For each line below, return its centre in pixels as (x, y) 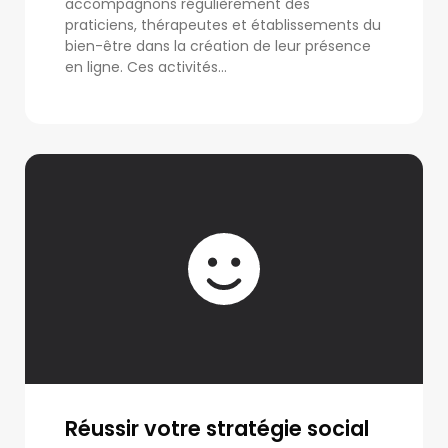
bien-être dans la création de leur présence (218, 46)
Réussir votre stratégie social (217, 428)
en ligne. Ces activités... (146, 67)
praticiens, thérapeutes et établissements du (223, 25)
